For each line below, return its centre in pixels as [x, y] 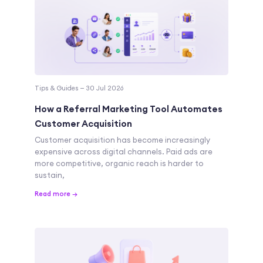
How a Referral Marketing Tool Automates [129, 109]
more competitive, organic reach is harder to [119, 163]
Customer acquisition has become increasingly [122, 140]
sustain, [50, 175]
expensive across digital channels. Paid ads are [124, 152]
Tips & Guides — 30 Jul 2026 [79, 88]
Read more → [56, 194]
